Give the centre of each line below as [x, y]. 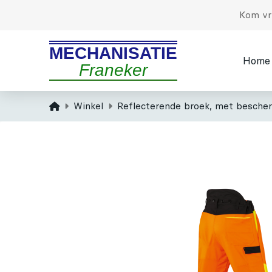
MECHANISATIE [113, 53]
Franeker [113, 70]
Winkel [88, 106]
